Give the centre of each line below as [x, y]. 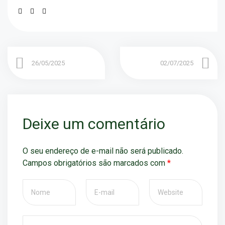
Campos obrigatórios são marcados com [95, 163]
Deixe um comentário [94, 124]
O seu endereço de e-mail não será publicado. [103, 151]
